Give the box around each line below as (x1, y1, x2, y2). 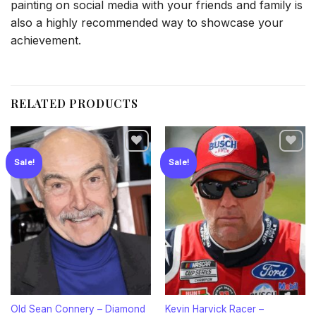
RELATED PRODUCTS (11, 95, 138, 111)
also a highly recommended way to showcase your (11, 16, 284, 30)
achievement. (11, 33, 81, 48)
